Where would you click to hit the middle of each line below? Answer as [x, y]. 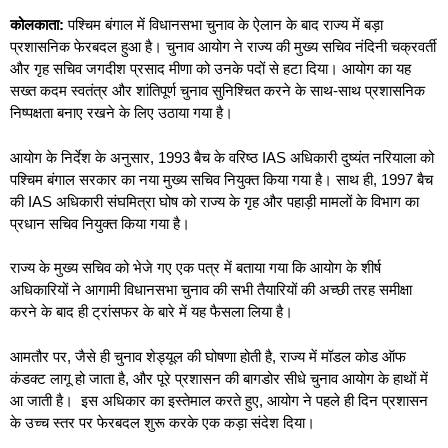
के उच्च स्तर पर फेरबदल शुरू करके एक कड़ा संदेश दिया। [162, 422]
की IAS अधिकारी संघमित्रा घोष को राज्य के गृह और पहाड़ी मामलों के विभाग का [214, 201]
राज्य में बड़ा [351, 24]
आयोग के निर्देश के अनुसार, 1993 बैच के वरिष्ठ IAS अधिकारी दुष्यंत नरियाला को [222, 157]
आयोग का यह [376, 68]
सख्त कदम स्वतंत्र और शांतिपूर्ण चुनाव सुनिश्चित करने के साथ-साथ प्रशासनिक [217, 90]
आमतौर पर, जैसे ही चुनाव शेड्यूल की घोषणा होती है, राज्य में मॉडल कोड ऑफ [208, 356]
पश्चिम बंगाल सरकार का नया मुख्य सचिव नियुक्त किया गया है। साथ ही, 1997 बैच [221, 179]
